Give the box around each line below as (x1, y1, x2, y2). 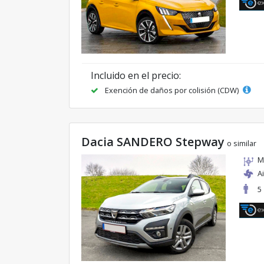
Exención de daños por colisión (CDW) (103, 85, 240, 96)
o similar (227, 138, 256, 149)
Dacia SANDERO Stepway (81, 134, 225, 150)
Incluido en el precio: (91, 69, 181, 82)
